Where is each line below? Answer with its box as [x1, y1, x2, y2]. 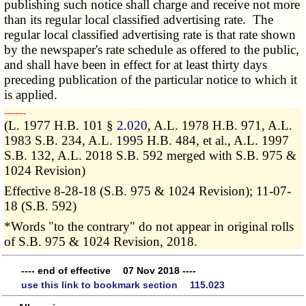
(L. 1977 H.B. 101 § [4, 118, 117, 133]
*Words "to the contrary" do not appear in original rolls [4, 219, 294, 234]
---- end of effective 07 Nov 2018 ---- [21, 264, 196, 276]
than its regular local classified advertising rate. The [4, 12, 274, 27]
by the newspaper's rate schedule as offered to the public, [4, 42, 300, 57]
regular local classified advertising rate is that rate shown [4, 27, 296, 42]
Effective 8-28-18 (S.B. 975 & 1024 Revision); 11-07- [4, 184, 292, 199]
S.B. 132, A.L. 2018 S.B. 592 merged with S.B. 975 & [4, 148, 297, 163]
